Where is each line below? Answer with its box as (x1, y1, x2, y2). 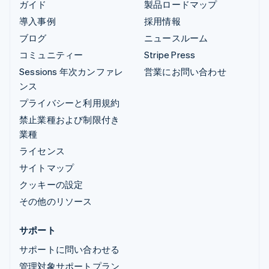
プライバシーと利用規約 (19, 96, 120, 109)
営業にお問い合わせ (144, 65, 226, 77)
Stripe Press (144, 48, 196, 61)
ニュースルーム (144, 31, 208, 44)
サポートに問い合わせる (19, 243, 120, 255)
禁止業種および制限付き (19, 113, 120, 125)
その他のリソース (19, 195, 92, 207)
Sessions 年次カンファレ (19, 65, 124, 77)
